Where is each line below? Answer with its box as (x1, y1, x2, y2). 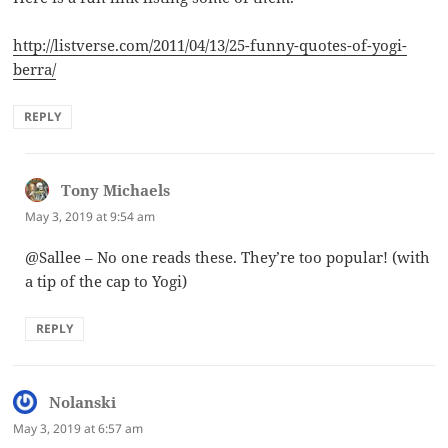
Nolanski (49, 391, 117, 412)
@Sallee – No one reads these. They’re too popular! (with (25, 246, 431, 267)
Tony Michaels (61, 179, 171, 200)
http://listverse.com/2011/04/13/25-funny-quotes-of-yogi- (13, 34, 408, 55)
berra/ (13, 58, 57, 79)
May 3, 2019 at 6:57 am (13, 419, 144, 437)
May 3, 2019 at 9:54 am (25, 207, 156, 225)
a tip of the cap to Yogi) (25, 270, 188, 291)
